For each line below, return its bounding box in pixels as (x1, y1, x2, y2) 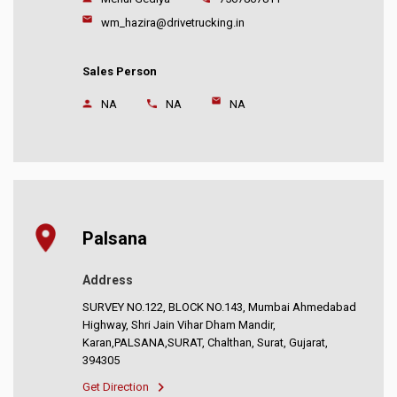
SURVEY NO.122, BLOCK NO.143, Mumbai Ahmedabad (82, 300, 357, 315)
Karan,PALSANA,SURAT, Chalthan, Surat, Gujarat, (82, 336, 329, 350)
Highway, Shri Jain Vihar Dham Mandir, (82, 318, 276, 332)
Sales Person (82, 65, 158, 79)
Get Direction (82, 380, 150, 394)
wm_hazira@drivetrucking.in (100, 16, 245, 30)
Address (82, 273, 134, 288)
